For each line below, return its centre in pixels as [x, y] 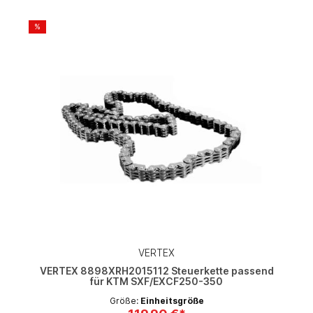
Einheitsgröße [172, 301]
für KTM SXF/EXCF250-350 [156, 282]
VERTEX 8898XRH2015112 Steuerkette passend [156, 271]
